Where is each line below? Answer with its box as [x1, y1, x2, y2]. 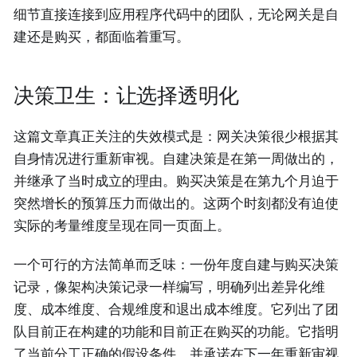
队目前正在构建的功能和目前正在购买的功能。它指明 [14, 324, 339, 340]
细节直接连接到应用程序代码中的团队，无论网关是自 [14, 6, 339, 23]
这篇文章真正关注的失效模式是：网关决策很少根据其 [14, 127, 339, 144]
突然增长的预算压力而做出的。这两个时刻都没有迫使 [14, 194, 339, 211]
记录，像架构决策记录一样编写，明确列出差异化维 [14, 279, 325, 296]
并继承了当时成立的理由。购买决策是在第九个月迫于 [14, 172, 339, 189]
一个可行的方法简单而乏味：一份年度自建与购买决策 [14, 257, 339, 273]
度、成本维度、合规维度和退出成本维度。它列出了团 [14, 301, 339, 318]
